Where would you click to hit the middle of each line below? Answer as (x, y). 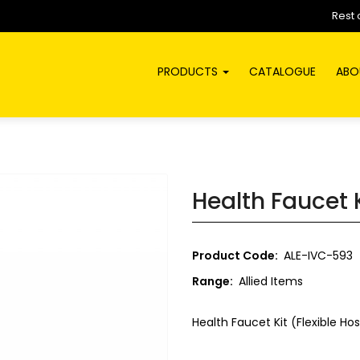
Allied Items (271, 281)
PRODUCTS (189, 72)
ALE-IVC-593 (317, 256)
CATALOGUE (282, 72)
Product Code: (235, 256)
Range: (213, 281)
